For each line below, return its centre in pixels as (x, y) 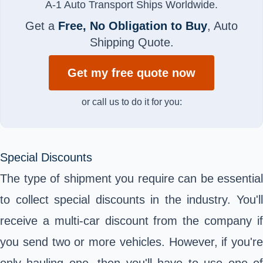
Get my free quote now (131, 73)
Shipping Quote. (131, 43)
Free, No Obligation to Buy (133, 26)
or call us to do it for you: (131, 102)
